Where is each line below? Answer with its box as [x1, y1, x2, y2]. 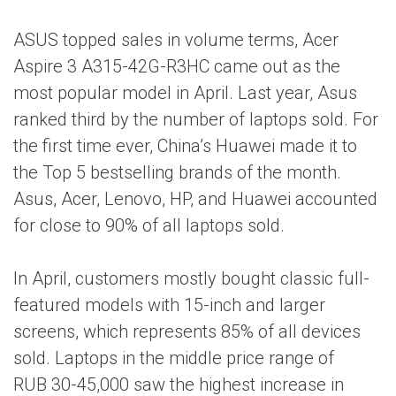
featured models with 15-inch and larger [13, 294, 325, 316]
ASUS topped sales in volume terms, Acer [13, 29, 339, 50]
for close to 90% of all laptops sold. [13, 215, 285, 236]
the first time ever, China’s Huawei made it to [13, 135, 357, 156]
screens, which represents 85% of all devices [13, 321, 361, 342]
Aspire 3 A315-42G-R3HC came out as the [13, 56, 340, 77]
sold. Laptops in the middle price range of [13, 347, 334, 369]
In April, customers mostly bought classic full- [13, 268, 369, 289]
